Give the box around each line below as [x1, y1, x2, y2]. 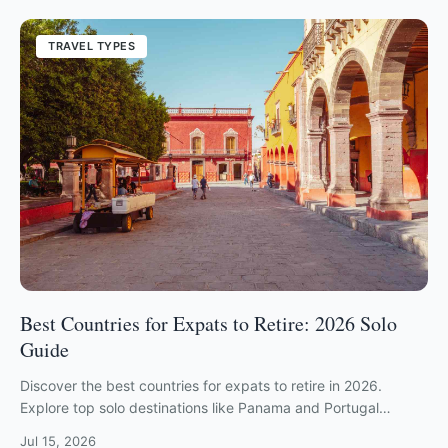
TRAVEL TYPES [48, 38, 135, 53]
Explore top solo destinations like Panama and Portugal [20, 398, 379, 416]
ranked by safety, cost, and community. [20, 420, 281, 438]
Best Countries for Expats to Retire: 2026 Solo [20, 309, 397, 337]
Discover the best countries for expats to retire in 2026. [20, 376, 382, 394]
